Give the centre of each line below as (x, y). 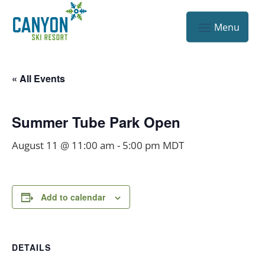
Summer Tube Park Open (96, 122)
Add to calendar (73, 197)
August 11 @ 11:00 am (63, 145)
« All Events (38, 78)
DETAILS (31, 247)
